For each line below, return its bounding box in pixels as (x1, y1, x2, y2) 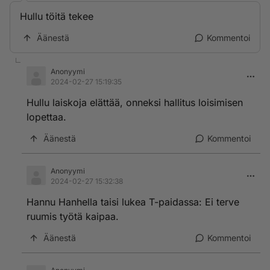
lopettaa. (27, 111, 66, 123)
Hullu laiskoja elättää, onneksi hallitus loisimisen (27, 96, 243, 108)
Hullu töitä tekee (20, 10, 93, 22)
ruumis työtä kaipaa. (27, 210, 119, 222)
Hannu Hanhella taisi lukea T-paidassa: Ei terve (27, 196, 239, 208)
